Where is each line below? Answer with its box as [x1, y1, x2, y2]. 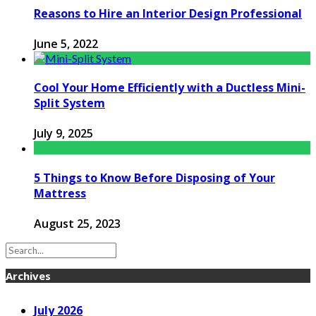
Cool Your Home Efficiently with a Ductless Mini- [34, 80, 305, 96]
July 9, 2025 [34, 126, 93, 142]
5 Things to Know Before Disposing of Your [34, 169, 275, 186]
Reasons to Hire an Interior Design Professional [34, 5, 302, 21]
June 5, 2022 [34, 35, 98, 51]
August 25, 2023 [34, 215, 121, 231]
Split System [34, 95, 105, 111]
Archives [6, 268, 51, 283]
